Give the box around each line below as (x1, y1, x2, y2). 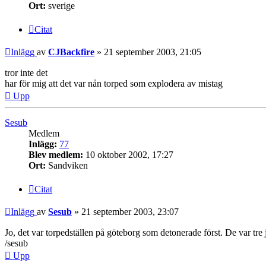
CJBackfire (48, 47, 94, 58)
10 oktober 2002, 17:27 (83, 150, 173, 160)
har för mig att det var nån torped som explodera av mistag (5, 78, 223, 89)
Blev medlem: (28, 150, 83, 160)
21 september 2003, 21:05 (104, 47, 201, 58)
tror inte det (5, 68, 47, 78)
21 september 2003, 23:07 (81, 206, 179, 217)
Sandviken (46, 160, 88, 171)
